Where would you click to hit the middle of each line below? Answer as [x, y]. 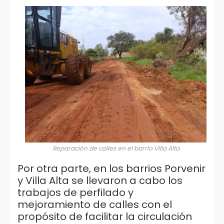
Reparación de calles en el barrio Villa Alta [116, 148]
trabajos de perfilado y [75, 192]
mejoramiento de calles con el [95, 204]
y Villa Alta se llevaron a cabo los [100, 180]
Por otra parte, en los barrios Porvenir [111, 168]
